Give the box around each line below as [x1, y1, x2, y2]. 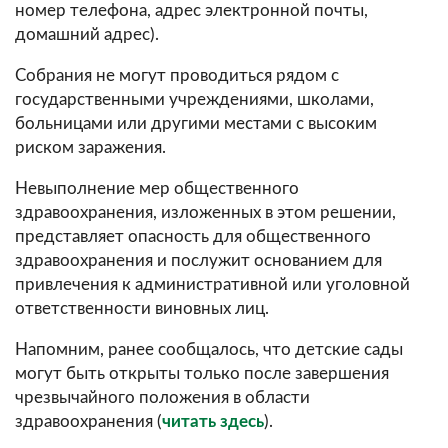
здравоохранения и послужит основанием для [15, 252, 382, 270]
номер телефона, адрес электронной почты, [15, 2, 368, 20]
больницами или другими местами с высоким [15, 115, 377, 133]
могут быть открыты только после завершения [15, 365, 389, 383]
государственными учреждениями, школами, [15, 91, 374, 109]
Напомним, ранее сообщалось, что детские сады [15, 341, 403, 359]
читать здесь [162, 413, 264, 431]
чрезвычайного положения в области [15, 389, 310, 407]
